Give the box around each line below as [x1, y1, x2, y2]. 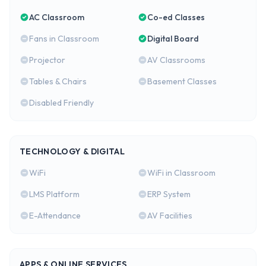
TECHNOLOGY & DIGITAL [20, 146, 125, 157]
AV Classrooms [147, 55, 205, 66]
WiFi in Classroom [147, 167, 216, 179]
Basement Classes [147, 76, 217, 87]
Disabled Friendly [29, 97, 94, 109]
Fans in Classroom [29, 33, 99, 45]
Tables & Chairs [29, 76, 87, 87]
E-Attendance [29, 210, 81, 221]
